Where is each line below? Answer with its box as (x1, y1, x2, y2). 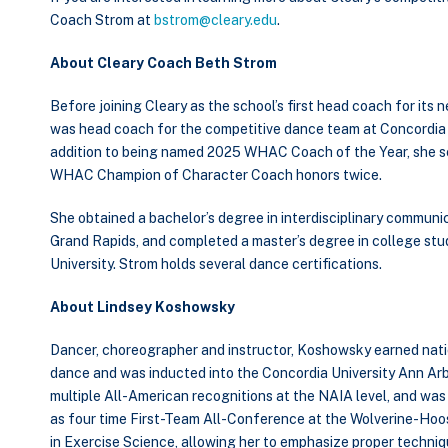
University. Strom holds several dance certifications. (50, 256, 382, 272)
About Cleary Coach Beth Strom (50, 55, 277, 71)
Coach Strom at (50, 12, 154, 28)
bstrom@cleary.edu (154, 12, 277, 28)
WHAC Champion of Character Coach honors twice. (50, 167, 382, 183)
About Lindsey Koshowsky (50, 299, 235, 315)
